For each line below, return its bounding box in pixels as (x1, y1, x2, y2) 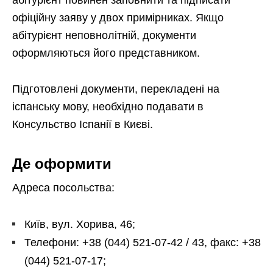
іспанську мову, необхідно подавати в (12, 100, 204, 113)
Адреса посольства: (12, 181, 115, 194)
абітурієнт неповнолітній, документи (12, 29, 196, 41)
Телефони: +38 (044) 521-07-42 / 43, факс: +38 (24, 236, 261, 249)
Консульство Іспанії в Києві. (12, 118, 153, 130)
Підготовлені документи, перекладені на (12, 82, 219, 95)
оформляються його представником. (12, 46, 200, 59)
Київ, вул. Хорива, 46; (24, 218, 135, 230)
